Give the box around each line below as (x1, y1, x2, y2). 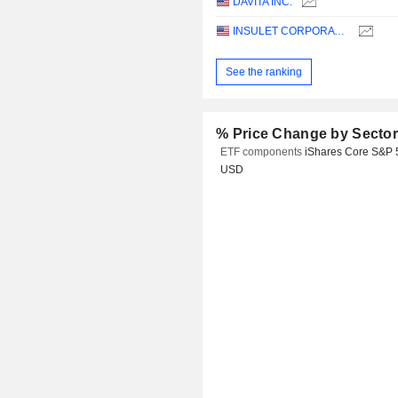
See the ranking (226, 65, 303, 78)
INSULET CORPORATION (334, 25, 346, 38)
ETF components (220, 146, 306, 159)
